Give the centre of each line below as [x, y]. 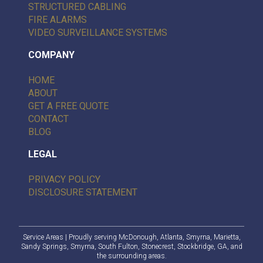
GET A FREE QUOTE [68, 106]
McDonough [137, 237]
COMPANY [51, 55]
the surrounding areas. [131, 256]
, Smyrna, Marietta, [211, 237]
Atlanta [171, 237]
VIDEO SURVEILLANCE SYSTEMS [98, 33]
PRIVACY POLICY [64, 180]
